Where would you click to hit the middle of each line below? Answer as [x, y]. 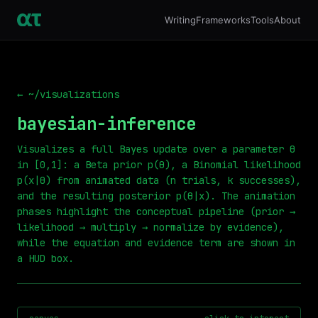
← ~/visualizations [68, 94]
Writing [180, 20]
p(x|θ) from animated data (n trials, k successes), [159, 180]
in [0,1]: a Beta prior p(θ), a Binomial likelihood [159, 165]
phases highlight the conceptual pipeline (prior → [156, 212]
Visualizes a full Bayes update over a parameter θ [156, 149]
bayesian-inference [106, 124]
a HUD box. [45, 258]
